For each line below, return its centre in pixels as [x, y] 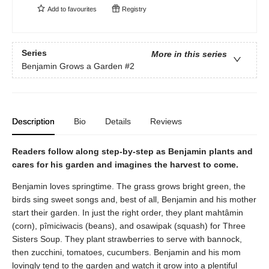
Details [118, 121]
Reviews [166, 121]
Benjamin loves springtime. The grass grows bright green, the [129, 186]
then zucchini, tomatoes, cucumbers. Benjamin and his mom [126, 252]
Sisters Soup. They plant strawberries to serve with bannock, [127, 239]
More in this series [189, 54]
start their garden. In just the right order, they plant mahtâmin [128, 213]
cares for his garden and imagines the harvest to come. [125, 165]
